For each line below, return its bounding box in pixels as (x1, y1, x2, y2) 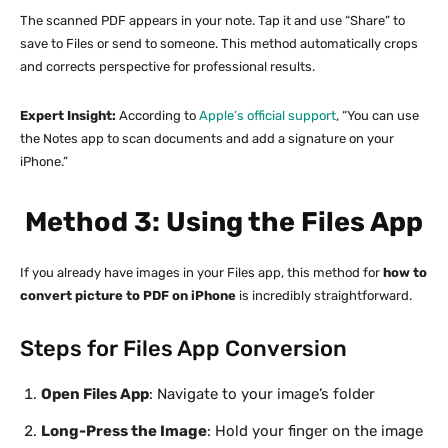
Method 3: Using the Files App (25, 205, 423, 238)
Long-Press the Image (41, 421, 207, 440)
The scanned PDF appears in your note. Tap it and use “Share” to (20, 12, 405, 28)
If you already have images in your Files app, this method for (20, 264, 383, 280)
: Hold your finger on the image (207, 421, 423, 440)
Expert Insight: (20, 107, 116, 123)
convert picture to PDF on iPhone (20, 287, 236, 303)
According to (116, 107, 199, 123)
